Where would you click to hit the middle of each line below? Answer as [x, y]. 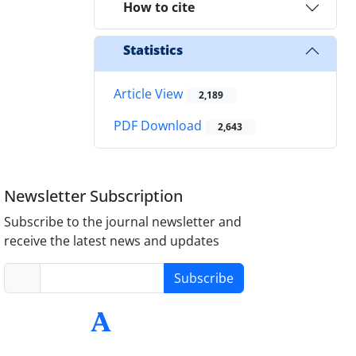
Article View [150, 93]
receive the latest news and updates [112, 241]
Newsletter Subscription [94, 196]
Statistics [153, 50]
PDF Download [159, 126]
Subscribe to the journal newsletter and [123, 222]
